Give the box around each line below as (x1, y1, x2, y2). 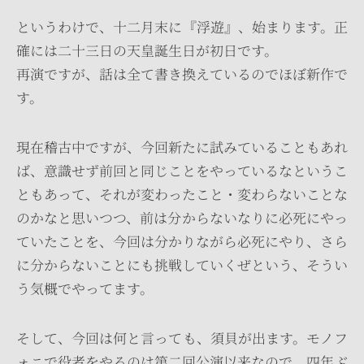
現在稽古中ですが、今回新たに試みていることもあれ (16, 136, 348, 157)
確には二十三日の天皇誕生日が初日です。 (16, 40, 278, 60)
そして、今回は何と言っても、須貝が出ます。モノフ (16, 327, 348, 348)
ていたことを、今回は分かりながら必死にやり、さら (16, 231, 348, 251)
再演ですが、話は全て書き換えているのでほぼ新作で (16, 63, 348, 84)
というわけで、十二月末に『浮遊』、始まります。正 (16, 16, 348, 37)
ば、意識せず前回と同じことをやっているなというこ (16, 160, 348, 180)
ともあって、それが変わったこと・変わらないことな (16, 184, 348, 204)
